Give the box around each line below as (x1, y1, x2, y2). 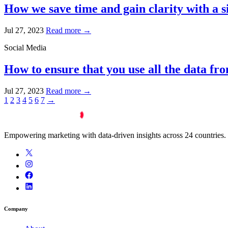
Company (4, 206, 28, 212)
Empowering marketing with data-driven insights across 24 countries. (4, 131, 226, 140)
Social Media (4, 43, 46, 52)
